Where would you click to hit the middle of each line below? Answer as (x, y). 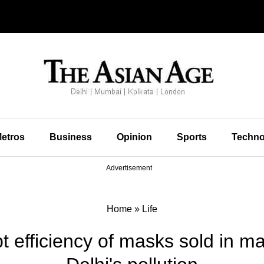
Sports (192, 137)
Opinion (134, 137)
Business (70, 137)
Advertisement (129, 168)
